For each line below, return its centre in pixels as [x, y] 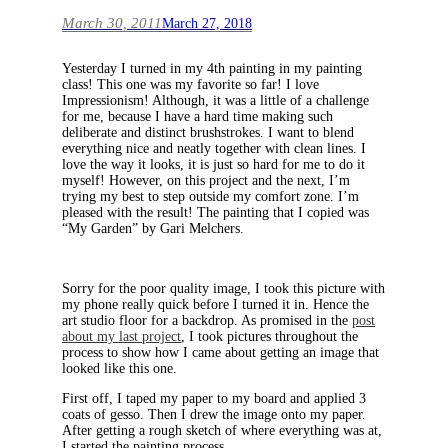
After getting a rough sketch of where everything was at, [222, 431]
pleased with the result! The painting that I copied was [215, 213]
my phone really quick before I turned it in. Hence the [215, 305]
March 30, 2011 [112, 23]
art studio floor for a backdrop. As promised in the [207, 321]
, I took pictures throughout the [269, 337]
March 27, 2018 [207, 24]
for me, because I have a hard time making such [197, 117]
